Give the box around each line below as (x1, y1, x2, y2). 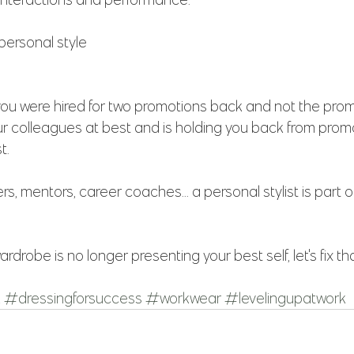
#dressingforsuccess (4, 289, 142, 307)
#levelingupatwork (224, 289, 346, 307)
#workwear (145, 289, 221, 307)
